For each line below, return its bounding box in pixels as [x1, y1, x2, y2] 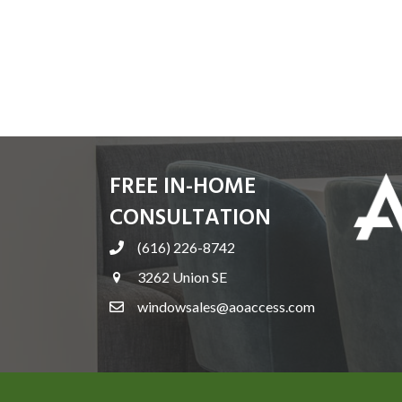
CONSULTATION [109, 201, 271, 237]
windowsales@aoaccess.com [137, 298, 315, 315]
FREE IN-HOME [109, 170, 256, 205]
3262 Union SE [137, 268, 227, 285]
